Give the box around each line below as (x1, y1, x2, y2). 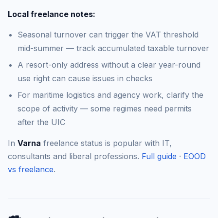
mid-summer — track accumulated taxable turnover (18, 43, 209, 53)
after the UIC (18, 117, 65, 127)
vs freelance (8, 164, 54, 174)
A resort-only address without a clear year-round (18, 60, 200, 70)
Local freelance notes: (8, 9, 95, 19)
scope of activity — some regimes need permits (18, 104, 192, 113)
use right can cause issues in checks (18, 73, 152, 83)
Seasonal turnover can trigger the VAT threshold (18, 30, 199, 39)
